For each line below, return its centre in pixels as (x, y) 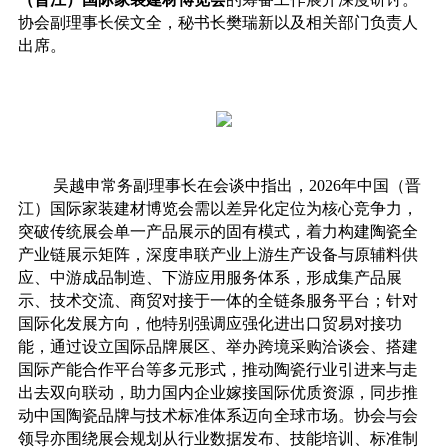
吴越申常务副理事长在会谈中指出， (180, 185)
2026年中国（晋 (364, 185)
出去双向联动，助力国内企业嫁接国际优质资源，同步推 (217, 392)
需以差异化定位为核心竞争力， (305, 208)
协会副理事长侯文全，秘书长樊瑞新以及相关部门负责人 (217, 22)
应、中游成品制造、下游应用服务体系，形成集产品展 (209, 277)
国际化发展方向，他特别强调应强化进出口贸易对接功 (209, 323)
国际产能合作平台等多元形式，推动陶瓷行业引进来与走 (217, 369)
